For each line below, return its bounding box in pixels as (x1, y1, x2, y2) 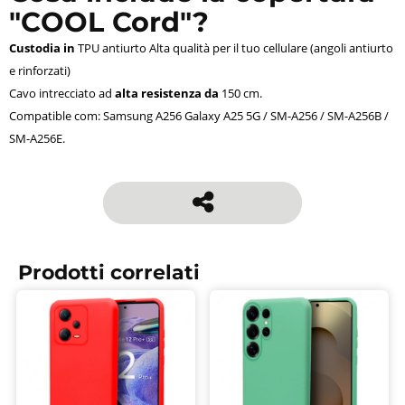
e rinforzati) (9, 62, 71, 80)
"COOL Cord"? (9, 5, 209, 40)
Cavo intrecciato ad (9, 85, 115, 102)
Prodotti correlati (18, 260, 200, 286)
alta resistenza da (115, 85, 219, 102)
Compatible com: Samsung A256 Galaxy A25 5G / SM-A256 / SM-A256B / (9, 108, 389, 125)
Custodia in (9, 40, 75, 57)
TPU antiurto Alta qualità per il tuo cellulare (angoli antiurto (75, 40, 393, 57)
